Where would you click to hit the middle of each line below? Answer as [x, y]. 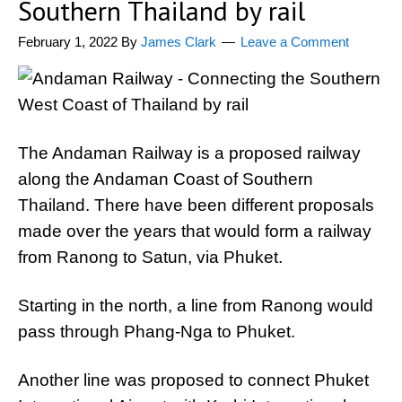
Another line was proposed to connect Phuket [193, 380]
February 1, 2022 [68, 42]
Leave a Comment [295, 42]
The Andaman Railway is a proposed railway [189, 153]
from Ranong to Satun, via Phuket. [150, 257]
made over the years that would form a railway [195, 231]
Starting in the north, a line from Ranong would [196, 306]
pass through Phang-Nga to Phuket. [157, 332]
